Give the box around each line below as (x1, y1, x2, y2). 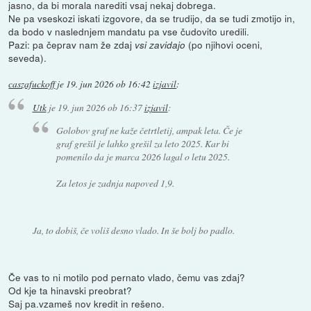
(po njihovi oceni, (185, 37, 263, 52)
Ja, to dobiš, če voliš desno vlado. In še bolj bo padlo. (32, 223, 235, 237)
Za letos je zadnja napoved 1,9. (56, 176, 175, 190)
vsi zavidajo (135, 38, 186, 52)
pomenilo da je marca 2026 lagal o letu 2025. (56, 149, 230, 163)
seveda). (8, 51, 47, 65)
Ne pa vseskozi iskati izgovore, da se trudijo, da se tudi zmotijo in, (8, 11, 296, 26)
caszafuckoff (8, 78, 56, 91)
